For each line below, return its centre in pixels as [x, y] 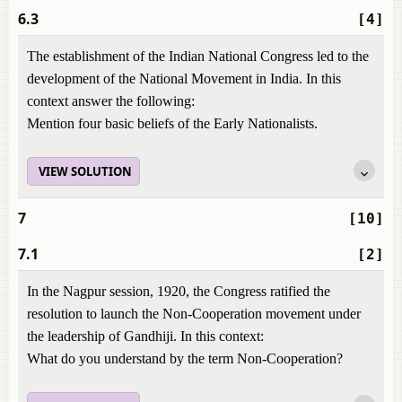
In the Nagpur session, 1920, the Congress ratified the [179, 291]
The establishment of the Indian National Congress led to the [198, 56]
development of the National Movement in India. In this [184, 79]
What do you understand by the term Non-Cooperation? [185, 358]
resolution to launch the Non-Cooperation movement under [194, 314]
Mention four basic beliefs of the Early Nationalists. [172, 123]
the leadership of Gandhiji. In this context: [145, 336]
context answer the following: [111, 101]
